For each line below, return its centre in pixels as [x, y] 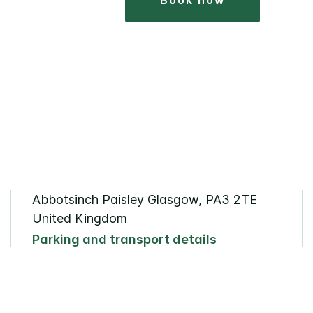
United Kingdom [80, 219]
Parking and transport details [124, 240]
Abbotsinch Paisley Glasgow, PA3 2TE [145, 200]
